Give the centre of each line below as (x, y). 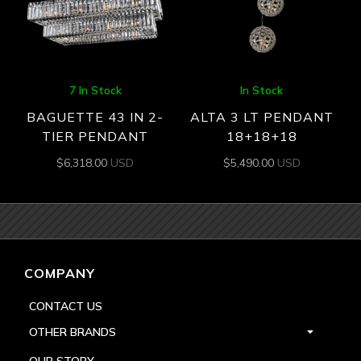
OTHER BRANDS (73, 332)
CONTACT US (66, 306)
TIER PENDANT (95, 137)
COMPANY (60, 273)
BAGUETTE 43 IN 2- (95, 117)
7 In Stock (95, 91)
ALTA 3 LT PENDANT (261, 117)
